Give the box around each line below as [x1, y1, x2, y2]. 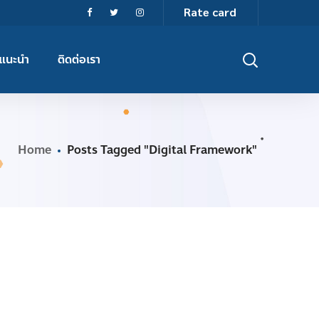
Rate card [184, 4, 236, 19]
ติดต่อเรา [57, 50, 100, 68]
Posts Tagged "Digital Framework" [67, 141, 257, 159]
